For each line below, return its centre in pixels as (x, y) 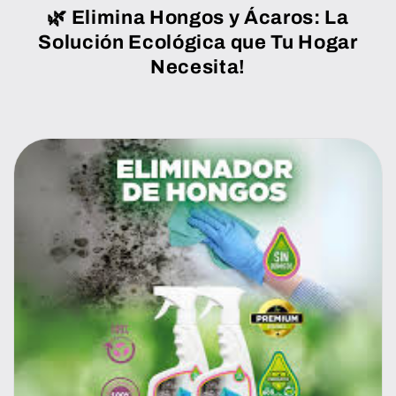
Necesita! (198, 67)
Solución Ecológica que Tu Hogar (198, 42)
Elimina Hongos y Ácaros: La (210, 17)
